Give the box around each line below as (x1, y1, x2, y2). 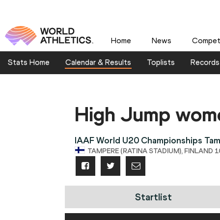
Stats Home (8, 57, 50, 67)
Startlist (135, 191, 172, 203)
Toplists (147, 57, 175, 67)
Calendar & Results (65, 57, 131, 67)
